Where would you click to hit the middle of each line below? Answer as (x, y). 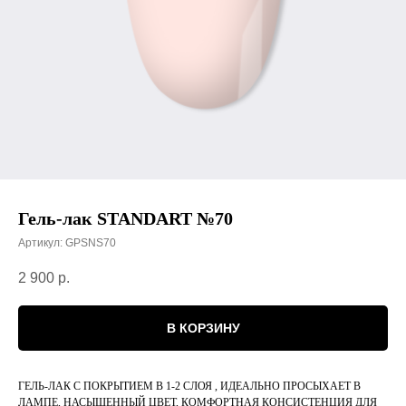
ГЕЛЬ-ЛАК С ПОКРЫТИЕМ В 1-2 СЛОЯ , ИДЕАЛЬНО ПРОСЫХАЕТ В (189, 387)
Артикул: (42, 243)
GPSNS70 (91, 243)
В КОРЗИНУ (203, 329)
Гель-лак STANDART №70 (126, 218)
